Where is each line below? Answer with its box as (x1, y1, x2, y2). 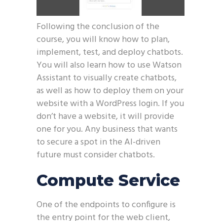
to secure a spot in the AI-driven (37, 135, 160, 149)
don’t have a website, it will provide (37, 110, 174, 124)
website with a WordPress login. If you (37, 97, 184, 111)
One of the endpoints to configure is (37, 198, 176, 212)
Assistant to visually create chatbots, (37, 71, 177, 85)
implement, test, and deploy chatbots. (37, 45, 183, 60)
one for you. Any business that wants (37, 122, 178, 137)
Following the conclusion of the (37, 20, 159, 34)
